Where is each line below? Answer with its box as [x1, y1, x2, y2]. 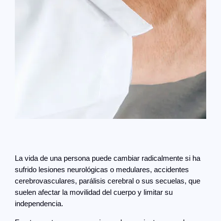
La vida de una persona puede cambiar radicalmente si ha [15, 154, 201, 163]
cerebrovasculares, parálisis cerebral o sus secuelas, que [15, 177, 201, 185]
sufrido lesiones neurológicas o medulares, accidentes [15, 166, 189, 174]
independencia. [15, 200, 64, 208]
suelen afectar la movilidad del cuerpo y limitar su [15, 188, 173, 197]
